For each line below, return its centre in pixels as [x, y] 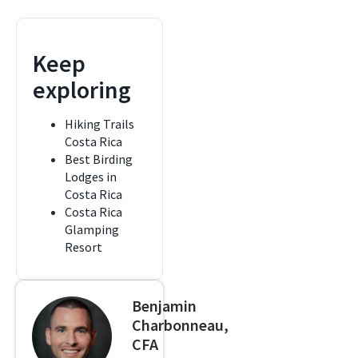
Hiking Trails [99, 124]
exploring [82, 89]
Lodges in [91, 177]
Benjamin [164, 306]
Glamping [92, 229]
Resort [84, 247]
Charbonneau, [180, 325]
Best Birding [99, 159]
